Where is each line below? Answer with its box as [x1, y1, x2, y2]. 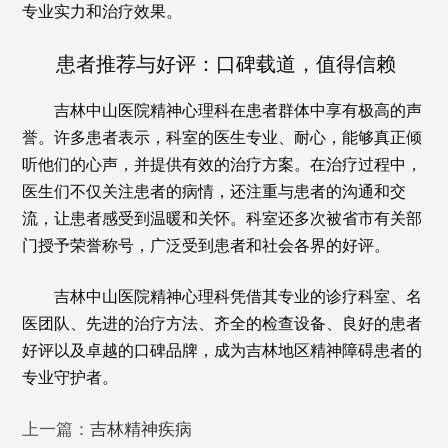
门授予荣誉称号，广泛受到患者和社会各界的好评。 [22, 235, 391, 255]
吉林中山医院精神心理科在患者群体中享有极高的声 [54, 100, 423, 120]
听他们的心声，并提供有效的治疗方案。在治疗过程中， [22, 154, 423, 174]
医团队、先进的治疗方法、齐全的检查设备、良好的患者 [22, 313, 423, 333]
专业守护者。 [22, 367, 119, 387]
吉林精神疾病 [90, 420, 193, 440]
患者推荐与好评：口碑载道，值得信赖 [55, 53, 396, 75]
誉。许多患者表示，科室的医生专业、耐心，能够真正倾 [22, 127, 423, 147]
